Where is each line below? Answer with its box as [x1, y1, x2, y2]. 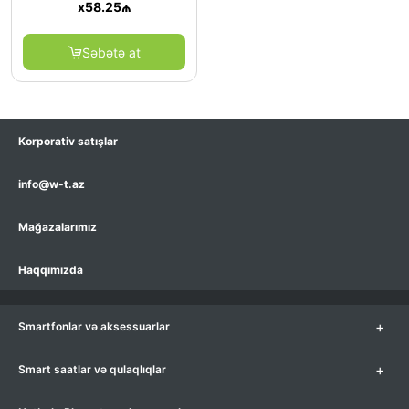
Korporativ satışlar [18, 134, 118, 148]
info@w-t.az [18, 177, 85, 191]
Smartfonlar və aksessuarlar [18, 320, 170, 333]
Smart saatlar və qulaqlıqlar [18, 362, 166, 376]
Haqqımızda [18, 263, 83, 277]
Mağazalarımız [18, 220, 97, 234]
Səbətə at [82, 44, 141, 60]
